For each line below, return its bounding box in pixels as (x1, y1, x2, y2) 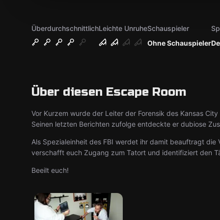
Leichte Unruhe (99, 24, 147, 32)
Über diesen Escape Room (31, 85, 186, 99)
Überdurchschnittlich (31, 24, 99, 32)
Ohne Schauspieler (147, 39, 211, 47)
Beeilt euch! (31, 166, 69, 174)
